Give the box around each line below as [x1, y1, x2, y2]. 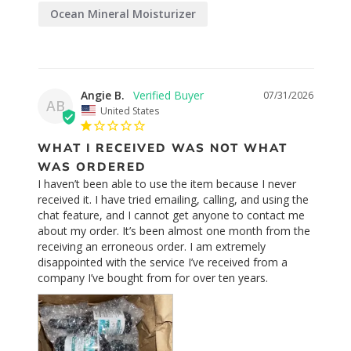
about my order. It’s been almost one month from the [38, 223, 310, 238]
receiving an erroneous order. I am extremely [38, 238, 266, 254]
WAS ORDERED [38, 158, 147, 174]
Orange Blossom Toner [50, 38, 176, 53]
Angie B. [81, 88, 125, 103]
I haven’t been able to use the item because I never [38, 175, 296, 191]
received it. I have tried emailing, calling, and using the [38, 191, 309, 207]
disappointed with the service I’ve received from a [38, 254, 288, 270]
